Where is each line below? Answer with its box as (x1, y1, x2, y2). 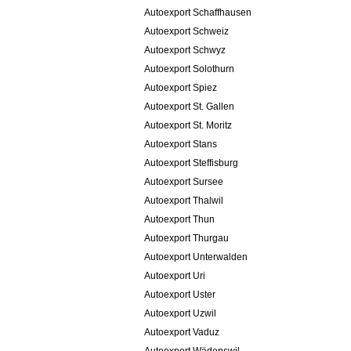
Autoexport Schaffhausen (144, 7, 251, 19)
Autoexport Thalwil (144, 195, 223, 207)
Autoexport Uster (144, 289, 215, 301)
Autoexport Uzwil (144, 308, 216, 320)
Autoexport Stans (144, 139, 217, 150)
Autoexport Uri (144, 270, 205, 282)
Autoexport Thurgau (144, 233, 229, 244)
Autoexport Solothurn (144, 63, 234, 75)
